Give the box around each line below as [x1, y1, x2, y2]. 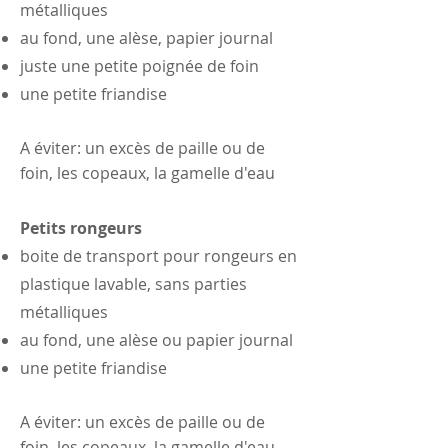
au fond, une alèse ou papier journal [20, 328, 297, 351]
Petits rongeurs [20, 216, 142, 239]
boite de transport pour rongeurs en [20, 244, 297, 267]
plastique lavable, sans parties [20, 272, 247, 295]
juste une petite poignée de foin [20, 54, 259, 77]
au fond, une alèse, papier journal [20, 26, 277, 49]
